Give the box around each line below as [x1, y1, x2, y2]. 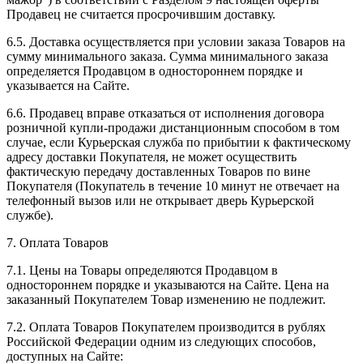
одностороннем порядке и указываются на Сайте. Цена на [6, 277, 329, 292]
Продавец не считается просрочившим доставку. [6, 6, 275, 21]
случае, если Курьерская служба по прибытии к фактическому [6, 135, 351, 149]
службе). [6, 207, 53, 222]
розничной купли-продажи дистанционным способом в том [6, 120, 340, 135]
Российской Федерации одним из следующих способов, [6, 334, 316, 348]
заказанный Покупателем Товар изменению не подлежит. [6, 292, 326, 306]
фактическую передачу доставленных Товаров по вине [6, 164, 310, 178]
